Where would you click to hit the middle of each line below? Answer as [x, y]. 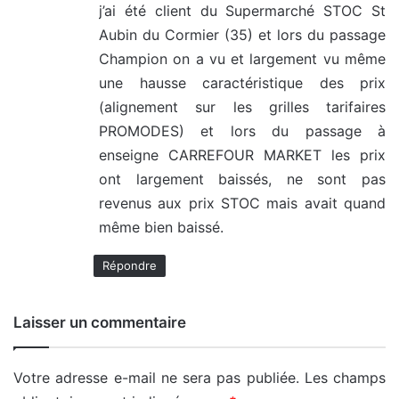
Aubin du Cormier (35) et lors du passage [242, 35]
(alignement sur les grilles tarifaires [242, 107]
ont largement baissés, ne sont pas [242, 179]
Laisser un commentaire [100, 323]
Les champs [345, 378]
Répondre [130, 266]
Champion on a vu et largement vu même [242, 59]
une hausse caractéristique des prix [242, 83]
